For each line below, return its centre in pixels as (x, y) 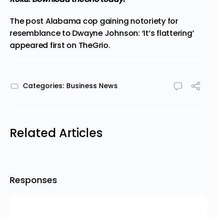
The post (28, 21)
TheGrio (93, 45)
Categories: (43, 86)
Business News (92, 86)
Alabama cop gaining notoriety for (112, 21)
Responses (33, 180)
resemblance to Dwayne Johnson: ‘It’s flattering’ (102, 33)
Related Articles (56, 133)
